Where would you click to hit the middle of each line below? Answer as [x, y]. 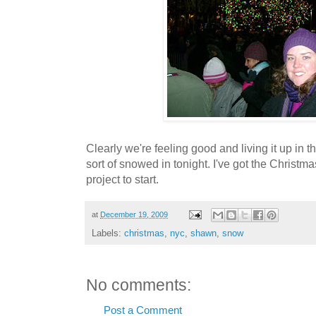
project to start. [122, 179]
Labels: [108, 233]
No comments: [139, 286]
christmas [144, 233]
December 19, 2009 [134, 214]
